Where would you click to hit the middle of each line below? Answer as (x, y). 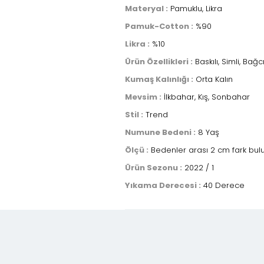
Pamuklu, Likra (195, 8)
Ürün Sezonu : (154, 167)
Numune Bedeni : (160, 132)
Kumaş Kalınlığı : (159, 79)
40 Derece (223, 185)
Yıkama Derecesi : (163, 185)
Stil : (134, 114)
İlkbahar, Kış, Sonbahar (206, 97)
